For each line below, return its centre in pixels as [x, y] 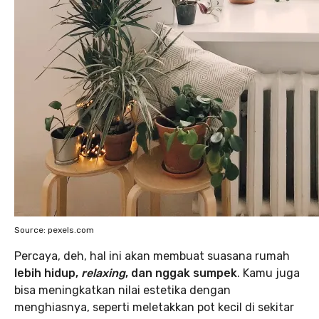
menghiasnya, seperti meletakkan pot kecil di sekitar [154, 307]
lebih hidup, [48, 273]
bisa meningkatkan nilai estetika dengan [122, 290]
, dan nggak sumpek [181, 273]
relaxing [103, 273]
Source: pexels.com [54, 230]
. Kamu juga [268, 273]
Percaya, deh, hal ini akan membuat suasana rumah [152, 256]
